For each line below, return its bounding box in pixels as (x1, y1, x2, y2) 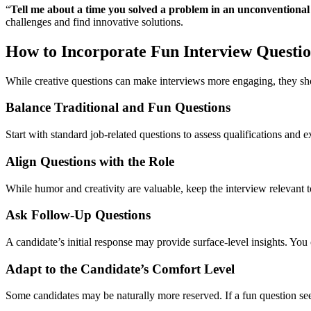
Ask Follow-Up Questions (6, 208, 151, 223)
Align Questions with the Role (6, 153, 174, 169)
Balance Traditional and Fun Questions (6, 100, 230, 115)
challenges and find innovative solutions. (6, 15, 183, 28)
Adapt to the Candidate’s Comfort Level (6, 261, 235, 276)
